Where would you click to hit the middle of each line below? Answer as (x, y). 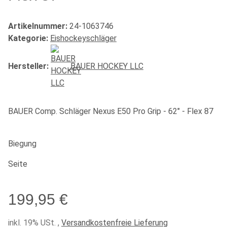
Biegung (23, 143)
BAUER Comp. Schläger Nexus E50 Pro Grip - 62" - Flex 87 (111, 111)
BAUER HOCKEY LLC (107, 66)
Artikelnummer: (39, 26)
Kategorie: (29, 38)
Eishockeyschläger (83, 38)
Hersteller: (28, 66)
